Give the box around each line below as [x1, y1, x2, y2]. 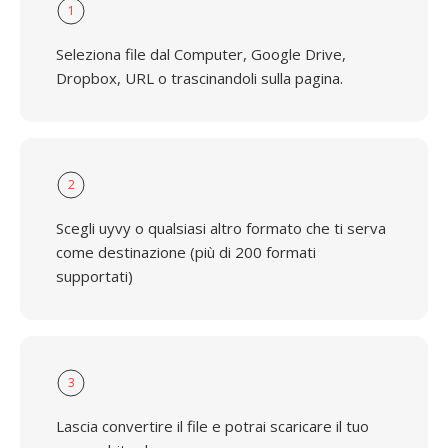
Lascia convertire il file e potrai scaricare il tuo [56, 416, 369, 436]
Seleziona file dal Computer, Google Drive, [56, 44, 346, 64]
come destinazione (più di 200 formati [56, 242, 316, 262]
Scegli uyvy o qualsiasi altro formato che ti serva [56, 218, 386, 238]
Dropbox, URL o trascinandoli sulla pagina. [56, 68, 343, 88]
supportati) [56, 266, 133, 286]
